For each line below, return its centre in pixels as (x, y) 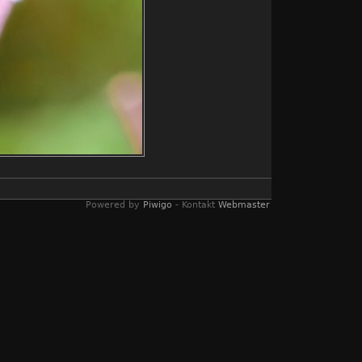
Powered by (114, 205)
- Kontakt (195, 205)
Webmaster (244, 205)
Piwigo (158, 205)
